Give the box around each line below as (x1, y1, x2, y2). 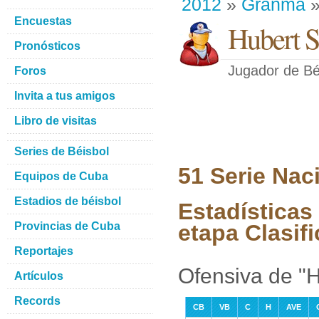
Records (14, 295, 61, 307)
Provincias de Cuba (14, 220, 120, 232)
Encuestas (14, 15, 72, 27)
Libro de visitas (14, 115, 97, 127)
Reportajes (14, 245, 73, 257)
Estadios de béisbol (14, 195, 121, 207)
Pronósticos (14, 40, 80, 52)
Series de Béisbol (14, 145, 109, 157)
